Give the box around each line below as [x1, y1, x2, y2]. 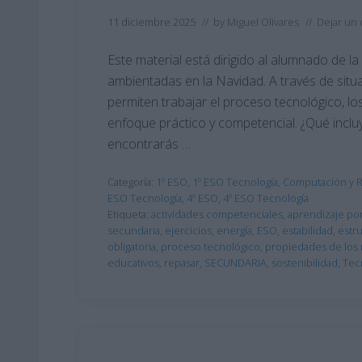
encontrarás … [107, 134, 191, 153]
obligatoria [107, 238, 156, 254]
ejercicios [165, 222, 212, 238]
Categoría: [107, 174, 156, 189]
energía [217, 222, 252, 238]
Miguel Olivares [227, 14, 299, 29]
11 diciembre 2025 [107, 14, 196, 29]
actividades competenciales [151, 206, 283, 221]
